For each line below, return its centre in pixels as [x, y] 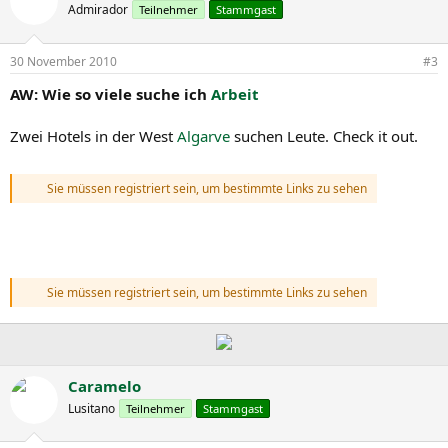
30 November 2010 [63, 61]
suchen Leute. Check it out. [324, 135]
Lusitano [91, 408]
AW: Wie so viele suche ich [110, 93]
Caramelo [104, 385]
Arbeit [235, 93]
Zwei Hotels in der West [93, 135]
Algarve [203, 135]
